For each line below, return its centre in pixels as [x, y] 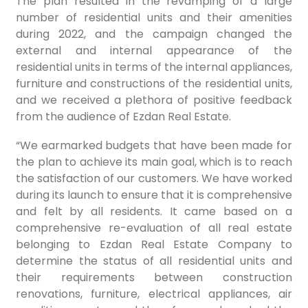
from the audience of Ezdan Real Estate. [123, 116]
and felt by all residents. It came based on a [154, 212]
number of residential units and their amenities [154, 17]
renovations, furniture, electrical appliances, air [154, 294]
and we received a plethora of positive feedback [154, 100]
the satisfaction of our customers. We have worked [154, 179]
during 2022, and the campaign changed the [154, 34]
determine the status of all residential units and [154, 261]
